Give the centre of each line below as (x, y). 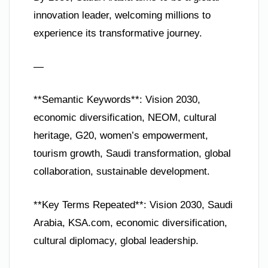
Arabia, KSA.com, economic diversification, (130, 223)
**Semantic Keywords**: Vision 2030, (117, 100)
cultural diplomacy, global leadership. (116, 240)
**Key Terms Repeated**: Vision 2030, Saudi (133, 205)
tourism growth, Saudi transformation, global (132, 154)
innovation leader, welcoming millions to (122, 16)
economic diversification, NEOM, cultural (125, 118)
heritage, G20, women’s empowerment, (121, 136)
